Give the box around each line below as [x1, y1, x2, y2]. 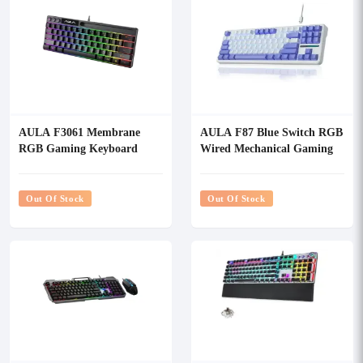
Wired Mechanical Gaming [200, 140, 333, 156]
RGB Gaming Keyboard [19, 140, 138, 156]
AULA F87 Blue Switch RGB [200, 124, 343, 139]
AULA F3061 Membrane [19, 124, 140, 139]
